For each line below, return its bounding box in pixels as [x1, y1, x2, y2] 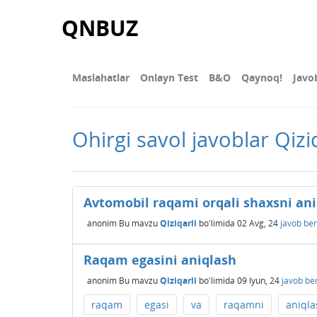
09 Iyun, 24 [237, 274, 279, 287]
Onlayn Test [140, 71, 198, 84]
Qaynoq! [241, 71, 282, 84]
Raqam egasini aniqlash [83, 251, 236, 268]
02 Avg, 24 [237, 217, 278, 229]
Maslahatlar [72, 71, 129, 84]
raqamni [224, 298, 264, 311]
